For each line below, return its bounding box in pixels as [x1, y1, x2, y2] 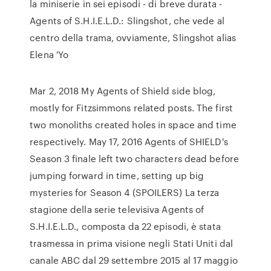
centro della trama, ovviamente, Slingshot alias [30, 31, 236, 44]
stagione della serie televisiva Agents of [30, 203, 204, 216]
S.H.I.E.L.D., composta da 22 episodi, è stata [30, 220, 221, 233]
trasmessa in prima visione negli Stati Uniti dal [30, 237, 233, 250]
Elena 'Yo [30, 48, 69, 61]
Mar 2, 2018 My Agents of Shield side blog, [30, 84, 216, 97]
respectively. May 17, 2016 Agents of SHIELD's [30, 135, 228, 148]
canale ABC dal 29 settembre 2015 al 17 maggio [30, 253, 238, 267]
